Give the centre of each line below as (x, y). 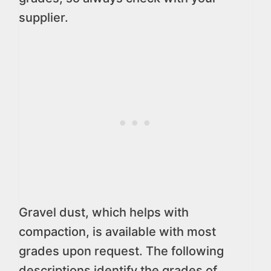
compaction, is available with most (117, 231)
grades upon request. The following (121, 251)
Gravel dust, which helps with (104, 212)
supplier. (44, 17)
